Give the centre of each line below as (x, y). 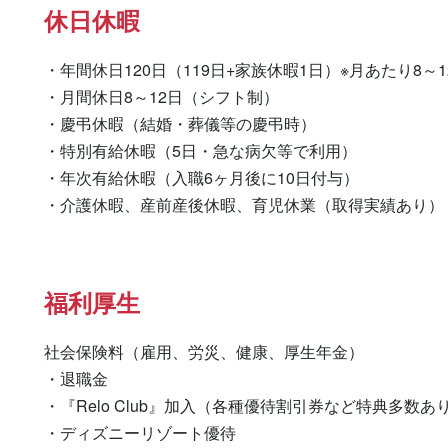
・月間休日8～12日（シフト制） (161, 96)
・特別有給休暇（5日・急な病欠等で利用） (200, 150)
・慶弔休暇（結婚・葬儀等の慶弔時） (180, 123)
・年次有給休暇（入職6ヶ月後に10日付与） (201, 177)
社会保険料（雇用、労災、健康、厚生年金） (204, 351)
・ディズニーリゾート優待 (140, 432)
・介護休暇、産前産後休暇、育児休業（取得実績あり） (244, 204)
